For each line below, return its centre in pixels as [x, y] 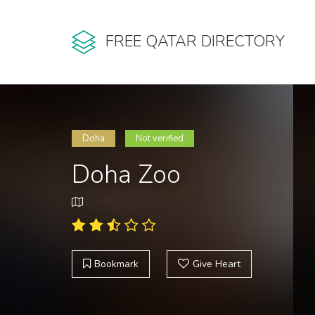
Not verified [160, 139]
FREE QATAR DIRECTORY [195, 42]
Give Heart [217, 264]
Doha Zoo [126, 175]
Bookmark [116, 264]
